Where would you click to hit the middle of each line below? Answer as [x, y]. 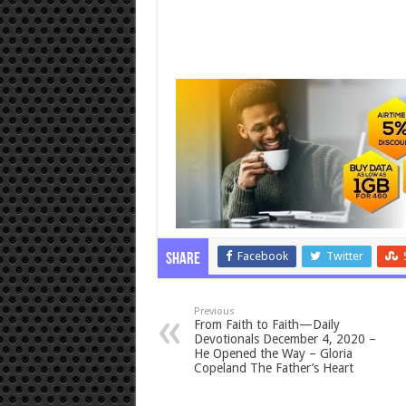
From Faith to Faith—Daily [266, 325]
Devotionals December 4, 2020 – [285, 339]
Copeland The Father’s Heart [273, 368]
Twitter [344, 256]
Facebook [262, 256]
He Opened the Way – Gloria [273, 354]
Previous [214, 312]
